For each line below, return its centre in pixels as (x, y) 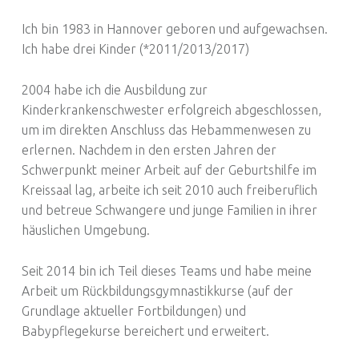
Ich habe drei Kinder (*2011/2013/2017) (135, 49)
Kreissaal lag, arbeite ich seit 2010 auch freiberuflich (169, 190)
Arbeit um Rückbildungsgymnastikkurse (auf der (157, 291)
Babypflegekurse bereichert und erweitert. (145, 331)
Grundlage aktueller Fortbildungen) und (133, 311)
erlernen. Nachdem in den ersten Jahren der (149, 150)
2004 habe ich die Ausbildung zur (114, 90)
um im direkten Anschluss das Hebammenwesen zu (166, 130)
